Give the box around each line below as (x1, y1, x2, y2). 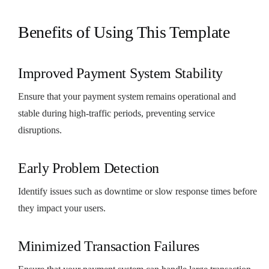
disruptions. (18, 124, 62, 135)
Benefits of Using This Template (18, 22, 230, 41)
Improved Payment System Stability (18, 65, 223, 81)
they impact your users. (18, 202, 106, 213)
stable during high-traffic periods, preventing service (18, 107, 215, 118)
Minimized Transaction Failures (18, 238, 199, 254)
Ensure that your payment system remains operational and (18, 91, 236, 101)
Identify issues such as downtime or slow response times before (18, 186, 257, 196)
